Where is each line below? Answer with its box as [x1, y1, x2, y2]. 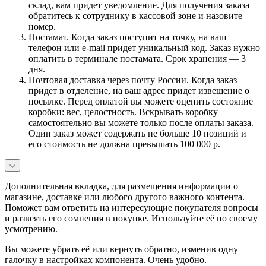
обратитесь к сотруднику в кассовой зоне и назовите [28, 10, 242, 21]
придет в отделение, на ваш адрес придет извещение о [28, 85, 249, 96]
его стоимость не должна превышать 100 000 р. [28, 138, 220, 149]
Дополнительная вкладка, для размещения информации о [5, 180, 238, 191]
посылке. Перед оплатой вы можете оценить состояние [28, 96, 253, 106]
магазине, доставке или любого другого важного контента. [5, 191, 245, 202]
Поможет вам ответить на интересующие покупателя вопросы [5, 202, 258, 213]
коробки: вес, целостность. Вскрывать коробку [28, 106, 218, 117]
